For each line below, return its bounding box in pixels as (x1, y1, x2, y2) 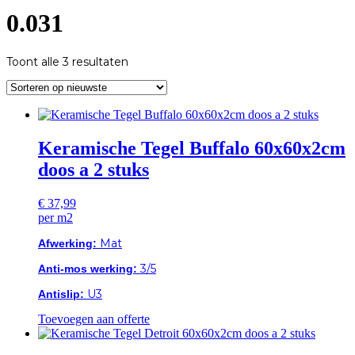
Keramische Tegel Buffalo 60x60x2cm (38, 138, 345, 159)
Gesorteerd (128, 54, 190, 69)
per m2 (38, 211, 73, 225)
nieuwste (128, 82, 178, 97)
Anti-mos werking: (38, 262, 137, 276)
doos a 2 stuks (38, 159, 149, 181)
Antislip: (38, 288, 84, 301)
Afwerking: (38, 237, 97, 250)
